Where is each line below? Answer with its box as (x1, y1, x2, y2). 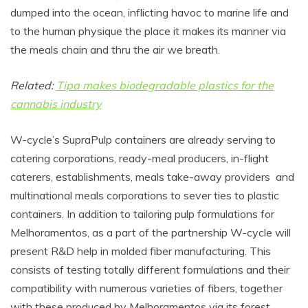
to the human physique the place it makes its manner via (10, 24, 286, 38)
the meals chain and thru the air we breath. (10, 43, 220, 57)
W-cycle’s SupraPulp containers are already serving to (10, 133, 276, 147)
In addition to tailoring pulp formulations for (67, 207, 274, 221)
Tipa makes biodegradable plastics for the (56, 78, 274, 93)
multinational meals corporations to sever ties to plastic (10, 188, 279, 203)
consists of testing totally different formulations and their (10, 263, 289, 277)
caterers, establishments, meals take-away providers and (10, 170, 294, 184)
